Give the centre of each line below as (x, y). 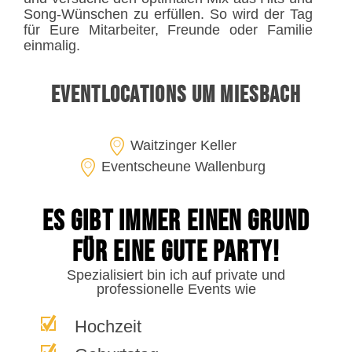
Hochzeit (108, 326)
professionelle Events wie (176, 290)
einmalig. (54, 46)
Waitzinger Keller (183, 146)
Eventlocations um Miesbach (176, 95)
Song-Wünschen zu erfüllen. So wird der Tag (168, 15)
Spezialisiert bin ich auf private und (176, 275)
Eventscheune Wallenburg (183, 167)
